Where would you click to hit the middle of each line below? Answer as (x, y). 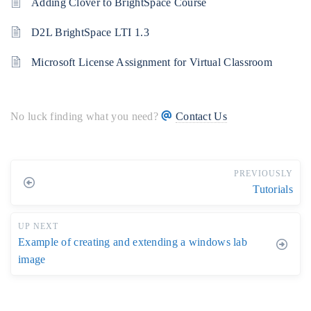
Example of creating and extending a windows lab (133, 242)
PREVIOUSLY (263, 174)
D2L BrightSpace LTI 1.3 (90, 32)
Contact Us (201, 116)
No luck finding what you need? (86, 116)
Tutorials (273, 189)
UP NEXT (38, 226)
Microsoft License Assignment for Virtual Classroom (152, 62)
